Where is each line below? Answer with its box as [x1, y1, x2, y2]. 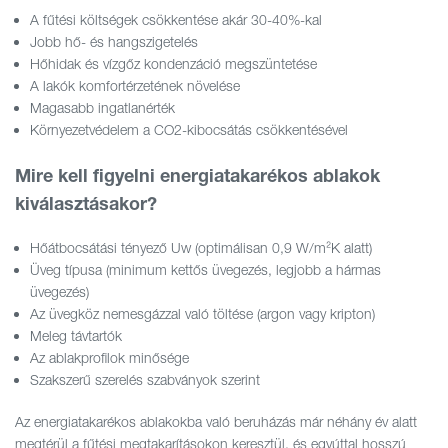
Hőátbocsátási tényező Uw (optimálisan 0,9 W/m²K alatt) [30, 239, 372, 257]
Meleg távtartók [30, 327, 122, 345]
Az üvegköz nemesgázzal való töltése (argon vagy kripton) [30, 305, 375, 323]
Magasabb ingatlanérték [30, 99, 175, 117]
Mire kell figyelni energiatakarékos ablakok [15, 164, 380, 187]
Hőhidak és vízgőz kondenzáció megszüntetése [30, 55, 317, 73]
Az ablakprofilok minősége [30, 349, 189, 367]
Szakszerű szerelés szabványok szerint [30, 371, 260, 389]
